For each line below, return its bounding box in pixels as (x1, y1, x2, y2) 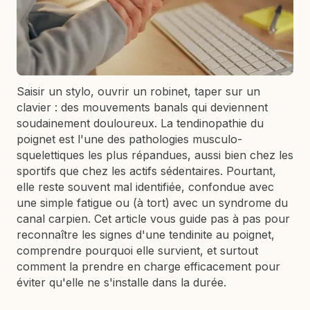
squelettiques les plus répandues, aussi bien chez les (17, 148, 293, 163)
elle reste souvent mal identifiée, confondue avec (17, 180, 274, 194)
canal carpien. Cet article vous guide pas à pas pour (17, 212, 290, 226)
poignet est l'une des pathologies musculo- (17, 132, 242, 147)
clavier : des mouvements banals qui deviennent (17, 100, 268, 115)
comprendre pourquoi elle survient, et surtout (17, 244, 258, 258)
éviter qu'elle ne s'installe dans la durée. (17, 275, 226, 290)
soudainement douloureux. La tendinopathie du (17, 116, 264, 131)
